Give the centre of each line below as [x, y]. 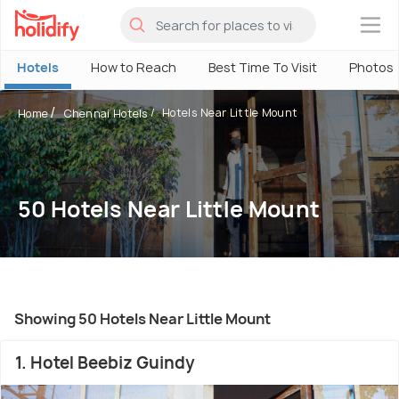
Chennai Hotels [106, 114]
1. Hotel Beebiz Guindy [105, 363]
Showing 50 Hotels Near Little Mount [142, 319]
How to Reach [134, 67]
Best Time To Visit [263, 67]
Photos [371, 67]
